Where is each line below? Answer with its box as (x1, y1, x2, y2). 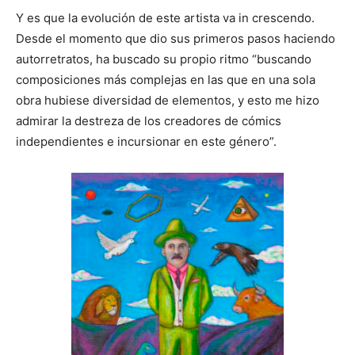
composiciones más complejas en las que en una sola (16, 72, 315, 88)
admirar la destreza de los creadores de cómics (16, 113, 281, 129)
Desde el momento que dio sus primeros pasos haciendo (16, 31, 335, 47)
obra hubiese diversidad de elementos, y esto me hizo (16, 93, 319, 109)
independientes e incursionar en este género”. (16, 134, 277, 150)
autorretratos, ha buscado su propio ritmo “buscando (16, 52, 311, 67)
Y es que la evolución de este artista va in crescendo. (16, 10, 315, 26)
